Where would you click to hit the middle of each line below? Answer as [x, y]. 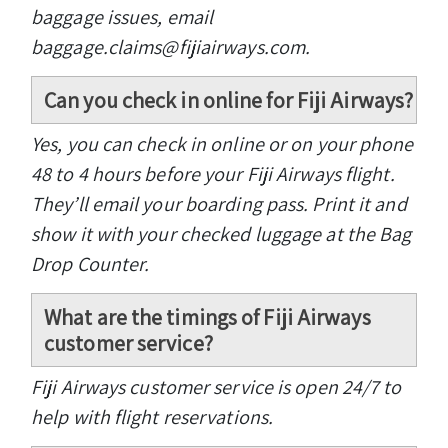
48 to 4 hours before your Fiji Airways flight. [213, 173]
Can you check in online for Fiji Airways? [229, 99]
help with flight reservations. [152, 416]
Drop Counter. [90, 263]
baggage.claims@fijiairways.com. [171, 46]
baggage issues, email [122, 16]
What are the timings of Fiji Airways [207, 316]
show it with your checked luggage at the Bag [221, 233]
